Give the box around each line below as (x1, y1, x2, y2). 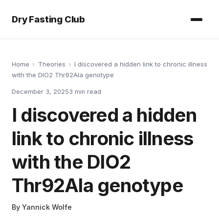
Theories (38, 60, 66, 68)
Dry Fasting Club (12, 14, 86, 25)
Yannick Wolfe (22, 203, 72, 212)
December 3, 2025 (12, 88, 69, 95)
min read (73, 88, 101, 95)
